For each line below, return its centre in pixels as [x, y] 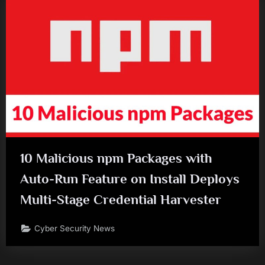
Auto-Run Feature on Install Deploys [130, 178]
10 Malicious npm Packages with [116, 158]
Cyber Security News [75, 229]
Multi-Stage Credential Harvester [121, 199]
